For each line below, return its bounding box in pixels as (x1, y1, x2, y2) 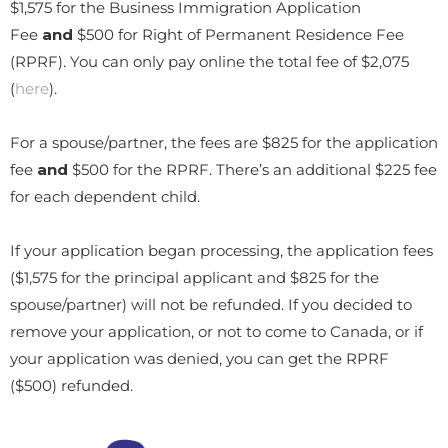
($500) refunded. (10, 376, 133, 396)
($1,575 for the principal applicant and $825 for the (10, 268, 379, 288)
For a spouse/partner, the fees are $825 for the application (10, 133, 438, 153)
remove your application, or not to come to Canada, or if (10, 322, 423, 342)
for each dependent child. (10, 187, 200, 207)
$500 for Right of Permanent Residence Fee (73, 25, 404, 45)
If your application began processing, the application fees (10, 241, 433, 261)
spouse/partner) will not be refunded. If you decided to (10, 295, 412, 315)
